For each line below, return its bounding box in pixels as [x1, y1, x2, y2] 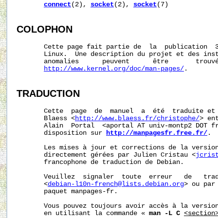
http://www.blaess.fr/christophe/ [75, 114, 200, 122]
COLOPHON [17, 24, 73, 35]
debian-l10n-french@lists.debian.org [48, 180, 184, 188]
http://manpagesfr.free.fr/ [106, 129, 207, 137]
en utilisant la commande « [17, 209, 149, 217]
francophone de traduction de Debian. [17, 158, 184, 166]
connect [44, 1, 71, 9]
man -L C [149, 209, 180, 217]
